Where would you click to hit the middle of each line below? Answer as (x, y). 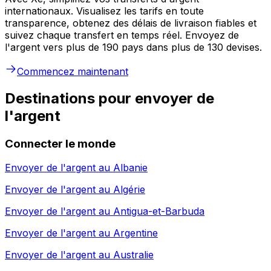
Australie (133, 255)
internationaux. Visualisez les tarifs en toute (104, 11)
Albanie (130, 168)
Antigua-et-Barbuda (159, 211)
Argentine (135, 233)
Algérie (129, 190)
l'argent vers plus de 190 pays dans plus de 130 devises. (133, 47)
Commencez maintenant (73, 71)
